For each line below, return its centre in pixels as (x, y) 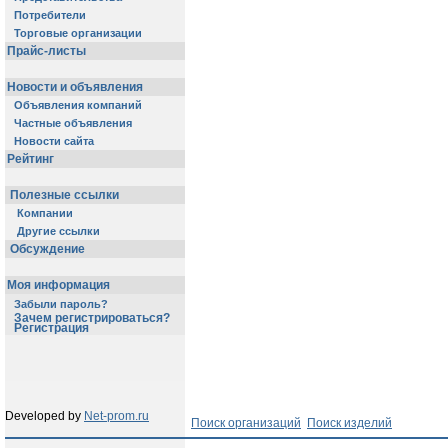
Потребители (50, 15)
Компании (45, 213)
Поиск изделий (349, 423)
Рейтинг (30, 159)
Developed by (44, 416)
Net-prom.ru (116, 416)
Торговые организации (78, 33)
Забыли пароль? (61, 304)
